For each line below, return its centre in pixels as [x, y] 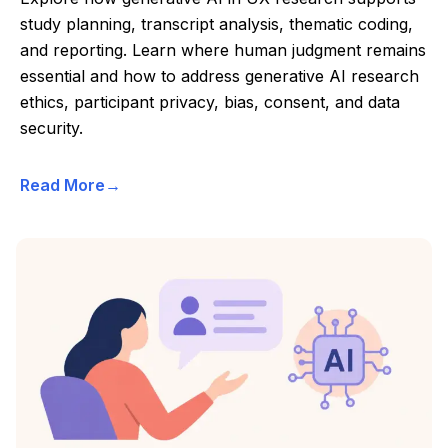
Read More [62, 185]
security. [51, 128]
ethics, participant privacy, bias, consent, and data [210, 102]
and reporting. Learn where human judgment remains [223, 50]
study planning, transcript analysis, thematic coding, [216, 24]
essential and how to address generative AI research [219, 76]
